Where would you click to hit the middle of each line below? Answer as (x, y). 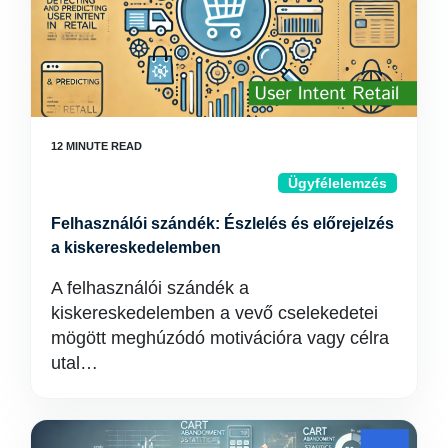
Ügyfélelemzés (337, 183)
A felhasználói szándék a (150, 288)
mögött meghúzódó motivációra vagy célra (220, 338)
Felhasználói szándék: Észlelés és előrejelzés (222, 223)
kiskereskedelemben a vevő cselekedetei (214, 313)
